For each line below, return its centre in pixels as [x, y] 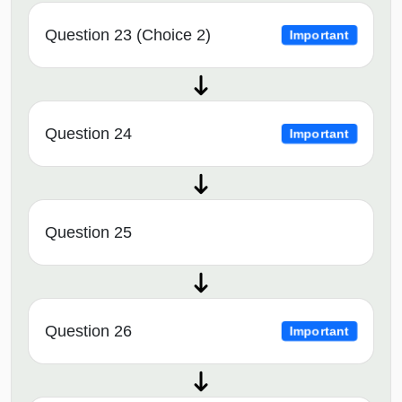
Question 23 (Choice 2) [128, 35]
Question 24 [88, 133]
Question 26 [88, 331]
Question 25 [88, 232]
